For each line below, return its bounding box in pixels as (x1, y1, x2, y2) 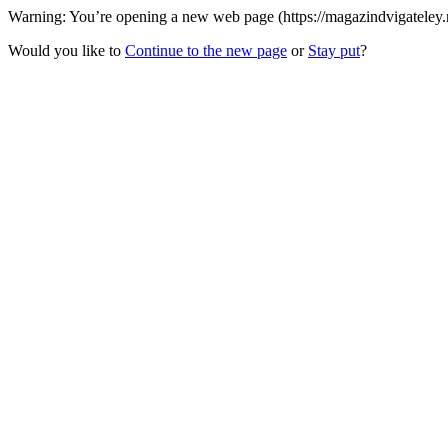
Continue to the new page (125, 42, 287, 59)
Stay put (308, 42, 360, 59)
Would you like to (8, 42, 125, 59)
